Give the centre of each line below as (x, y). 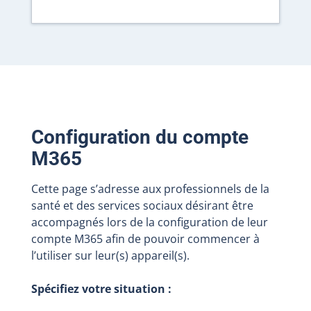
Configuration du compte (140, 137)
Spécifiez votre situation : (101, 289)
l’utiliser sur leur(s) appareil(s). (110, 255)
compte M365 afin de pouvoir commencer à (145, 239)
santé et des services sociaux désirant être (142, 205)
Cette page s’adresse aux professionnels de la (150, 189)
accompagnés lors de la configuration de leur (149, 222)
